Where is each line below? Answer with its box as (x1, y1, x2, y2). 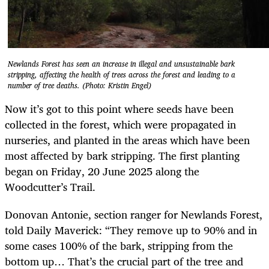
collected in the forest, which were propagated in (5, 115, 236, 134)
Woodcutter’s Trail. (5, 178, 95, 196)
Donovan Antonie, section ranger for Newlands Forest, (5, 205, 262, 224)
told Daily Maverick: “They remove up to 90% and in (5, 221, 257, 240)
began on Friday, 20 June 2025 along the (5, 162, 199, 181)
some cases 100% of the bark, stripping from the (5, 237, 233, 255)
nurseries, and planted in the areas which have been (5, 131, 250, 150)
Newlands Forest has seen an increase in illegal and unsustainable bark (8, 57, 235, 70)
